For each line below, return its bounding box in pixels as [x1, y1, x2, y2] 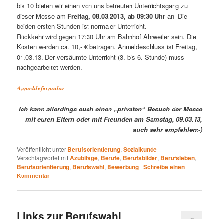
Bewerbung [107, 162, 139, 171]
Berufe [101, 153, 120, 162]
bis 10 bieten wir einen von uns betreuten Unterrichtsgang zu [17, 1, 188, 11]
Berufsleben [160, 153, 195, 162]
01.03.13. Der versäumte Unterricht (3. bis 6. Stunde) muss [17, 52, 185, 62]
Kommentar [17, 171, 50, 180]
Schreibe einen [143, 162, 185, 171]
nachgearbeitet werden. [17, 63, 83, 72]
